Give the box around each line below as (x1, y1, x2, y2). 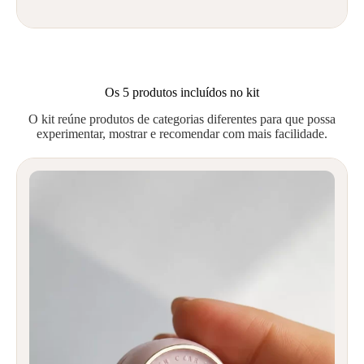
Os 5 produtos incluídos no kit (105, 85, 259, 100)
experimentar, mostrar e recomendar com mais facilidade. (37, 127, 327, 141)
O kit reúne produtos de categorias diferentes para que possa (28, 112, 336, 127)
